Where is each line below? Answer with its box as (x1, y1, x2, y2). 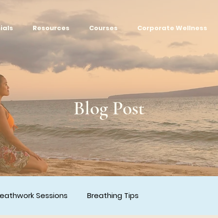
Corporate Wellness (137, 23, 207, 33)
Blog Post (73, 96, 145, 120)
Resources (33, 23, 70, 33)
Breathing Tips (87, 190, 139, 200)
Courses (89, 23, 118, 33)
